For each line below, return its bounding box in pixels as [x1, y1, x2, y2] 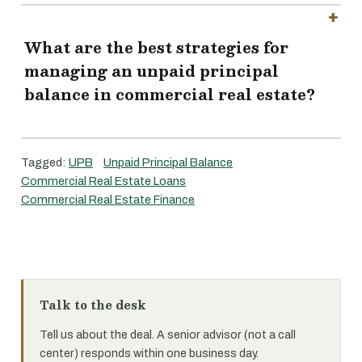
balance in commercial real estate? [24, 82, 315, 107]
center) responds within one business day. [40, 347, 259, 360]
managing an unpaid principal [24, 59, 279, 83]
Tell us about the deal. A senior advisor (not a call [40, 329, 296, 341]
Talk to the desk [40, 295, 146, 314]
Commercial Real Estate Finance [21, 193, 195, 206]
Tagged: [21, 156, 69, 169]
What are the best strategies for [24, 36, 288, 60]
